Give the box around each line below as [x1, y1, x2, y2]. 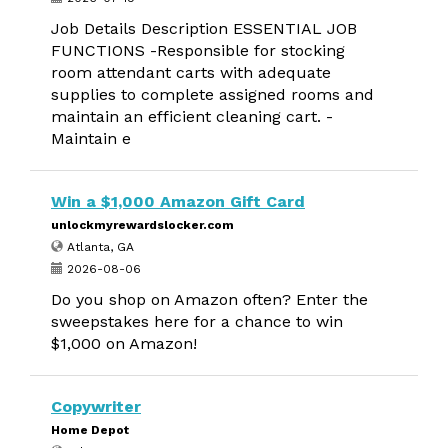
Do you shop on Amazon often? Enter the [51, 290, 368, 309]
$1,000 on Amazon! [51, 334, 197, 353]
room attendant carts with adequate [51, 63, 331, 82]
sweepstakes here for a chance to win [51, 312, 343, 331]
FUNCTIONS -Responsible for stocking [51, 41, 345, 60]
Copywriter [51, 397, 141, 416]
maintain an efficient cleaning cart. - [51, 107, 333, 126]
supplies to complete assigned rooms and [51, 85, 374, 104]
